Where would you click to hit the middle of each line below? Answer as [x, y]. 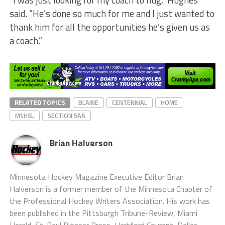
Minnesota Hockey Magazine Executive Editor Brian [96, 177]
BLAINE [88, 102]
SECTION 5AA [66, 115]
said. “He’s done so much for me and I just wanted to [112, 14]
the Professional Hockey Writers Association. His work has [109, 201]
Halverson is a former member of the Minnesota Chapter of [111, 189]
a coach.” [26, 41]
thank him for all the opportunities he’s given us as [109, 27]
